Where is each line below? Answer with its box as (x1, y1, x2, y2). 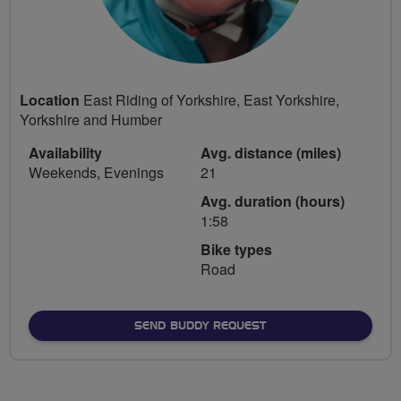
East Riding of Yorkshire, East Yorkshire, (80, 89, 339, 110)
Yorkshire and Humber (20, 108, 162, 130)
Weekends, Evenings (29, 161, 164, 183)
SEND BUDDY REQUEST (134, 320, 266, 331)
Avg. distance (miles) (200, 141, 341, 163)
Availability (29, 141, 102, 163)
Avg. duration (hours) (200, 190, 345, 211)
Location (20, 89, 80, 110)
